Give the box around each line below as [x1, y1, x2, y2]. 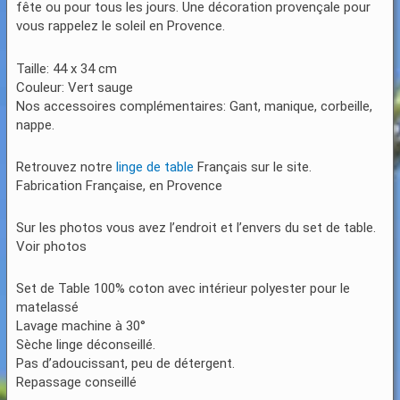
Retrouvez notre [16, 158, 117, 175]
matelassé [16, 299, 79, 316]
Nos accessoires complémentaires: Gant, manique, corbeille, [16, 97, 373, 114]
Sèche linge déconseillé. [16, 337, 156, 354]
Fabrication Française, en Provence [16, 177, 223, 194]
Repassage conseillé [16, 374, 137, 391]
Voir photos [16, 238, 87, 255]
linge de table [116, 158, 195, 175]
